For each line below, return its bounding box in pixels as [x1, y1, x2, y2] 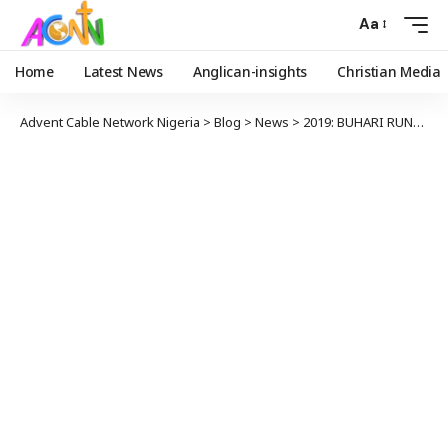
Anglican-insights [192, 61, 308, 81]
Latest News [83, 61, 163, 81]
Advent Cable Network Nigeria [20, 112, 200, 131]
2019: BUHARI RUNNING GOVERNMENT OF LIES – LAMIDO [303, 112, 413, 131]
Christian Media [337, 61, 441, 81]
